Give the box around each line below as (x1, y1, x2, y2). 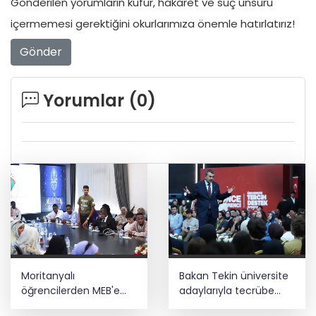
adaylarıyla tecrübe (179, 284, 274, 298)
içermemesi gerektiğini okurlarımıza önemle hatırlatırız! (11, 16, 295, 32)
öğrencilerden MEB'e (21, 284, 120, 298)
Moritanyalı (21, 269, 75, 284)
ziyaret (21, 298, 54, 313)
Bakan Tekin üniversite (179, 269, 288, 284)
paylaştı (179, 298, 217, 313)
